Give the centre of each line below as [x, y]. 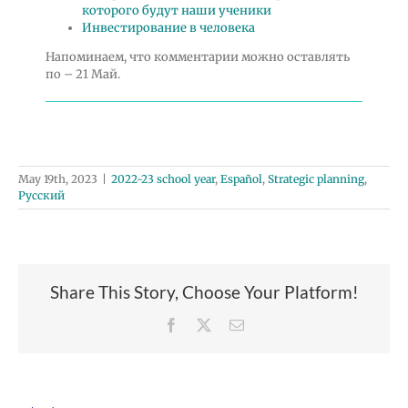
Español [241, 178]
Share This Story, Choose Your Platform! [204, 291]
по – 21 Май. [82, 74]
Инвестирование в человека [168, 27]
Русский [41, 195]
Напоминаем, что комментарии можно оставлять [197, 56]
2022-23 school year [163, 178]
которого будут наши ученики [176, 10]
